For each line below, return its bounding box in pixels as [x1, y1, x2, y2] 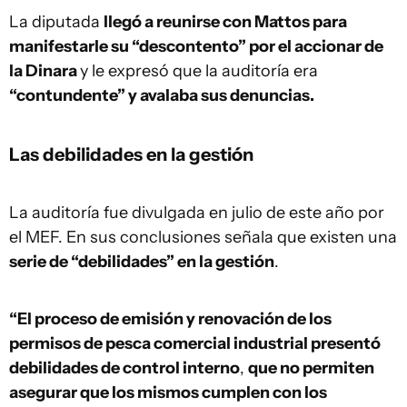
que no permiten [248, 358, 374, 378]
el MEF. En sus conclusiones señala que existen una [9, 227, 397, 247]
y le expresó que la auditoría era [80, 61, 318, 81]
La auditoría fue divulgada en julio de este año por [9, 203, 384, 223]
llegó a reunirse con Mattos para [104, 12, 347, 32]
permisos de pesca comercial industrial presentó [9, 333, 381, 353]
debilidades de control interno [9, 358, 240, 378]
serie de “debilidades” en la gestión [9, 252, 274, 272]
